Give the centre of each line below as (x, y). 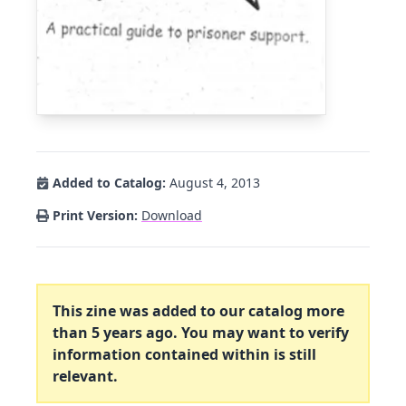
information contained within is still (184, 354)
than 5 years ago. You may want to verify (201, 332)
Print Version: (95, 215)
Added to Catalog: (109, 182)
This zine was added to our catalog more (198, 310)
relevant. (85, 376)
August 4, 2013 (215, 182)
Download (172, 215)
